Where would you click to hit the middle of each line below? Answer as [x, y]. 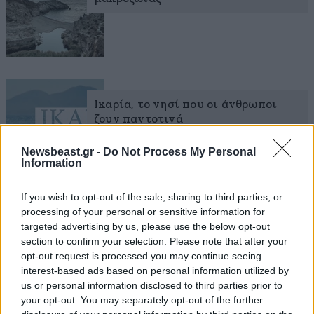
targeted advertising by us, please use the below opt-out [145, 226]
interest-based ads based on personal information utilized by [155, 270]
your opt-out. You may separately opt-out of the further [142, 300]
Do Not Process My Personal [179, 151]
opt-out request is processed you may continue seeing [141, 255]
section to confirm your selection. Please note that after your [154, 241]
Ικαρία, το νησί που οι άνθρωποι [186, 104]
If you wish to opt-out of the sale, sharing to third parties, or [152, 197]
